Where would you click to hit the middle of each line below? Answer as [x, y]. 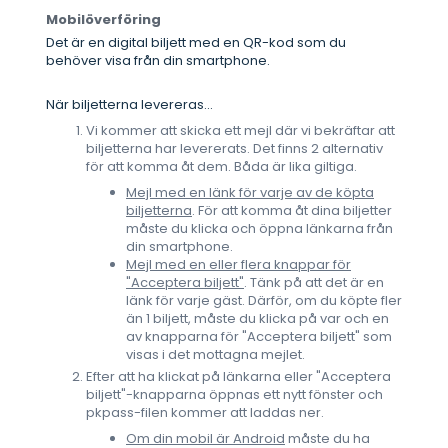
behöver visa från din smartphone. [158, 61]
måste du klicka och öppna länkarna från [259, 229]
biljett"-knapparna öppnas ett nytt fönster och [234, 395]
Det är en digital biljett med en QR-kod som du [196, 43]
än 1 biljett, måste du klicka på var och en [257, 319]
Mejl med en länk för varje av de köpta [250, 193]
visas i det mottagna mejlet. [215, 355]
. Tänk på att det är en [314, 283]
